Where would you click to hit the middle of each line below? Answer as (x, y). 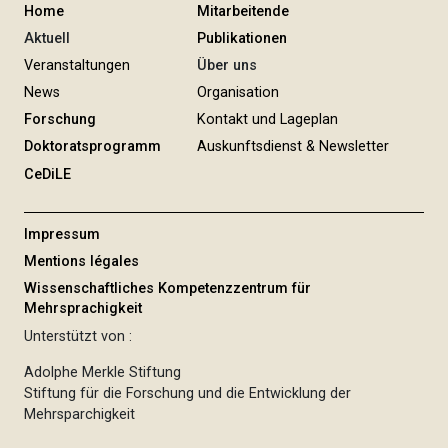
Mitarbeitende (242, 11)
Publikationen (241, 38)
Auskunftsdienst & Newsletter (292, 147)
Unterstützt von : (78, 337)
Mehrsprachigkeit (83, 309)
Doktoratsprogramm (93, 147)
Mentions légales (82, 261)
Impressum (62, 234)
